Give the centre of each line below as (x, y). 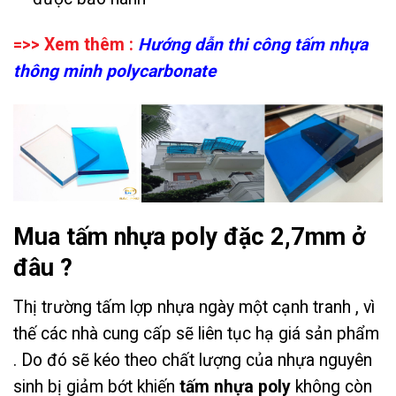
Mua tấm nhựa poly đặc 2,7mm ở (190, 237)
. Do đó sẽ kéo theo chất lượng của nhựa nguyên (193, 361)
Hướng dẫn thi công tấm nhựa (253, 45)
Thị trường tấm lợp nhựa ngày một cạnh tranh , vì (194, 308)
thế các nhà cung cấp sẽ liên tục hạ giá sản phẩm (196, 334)
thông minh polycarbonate (114, 72)
